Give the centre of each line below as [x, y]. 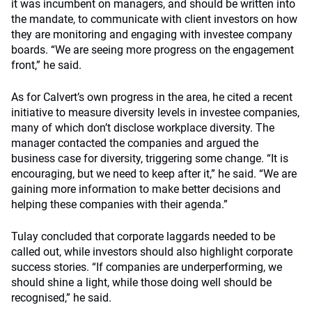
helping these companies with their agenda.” [119, 204]
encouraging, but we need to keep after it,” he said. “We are [154, 174]
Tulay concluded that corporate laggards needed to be [143, 236]
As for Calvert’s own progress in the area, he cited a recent [152, 97]
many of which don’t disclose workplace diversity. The [143, 128]
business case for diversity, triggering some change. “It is [150, 158]
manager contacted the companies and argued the [135, 143]
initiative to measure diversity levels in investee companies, [155, 112]
